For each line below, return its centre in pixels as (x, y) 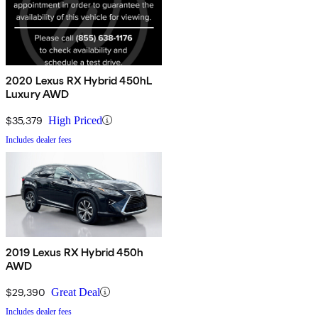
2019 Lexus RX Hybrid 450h (75, 252)
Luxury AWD (38, 94)
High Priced (75, 120)
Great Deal (76, 292)
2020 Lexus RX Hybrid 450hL (79, 80)
